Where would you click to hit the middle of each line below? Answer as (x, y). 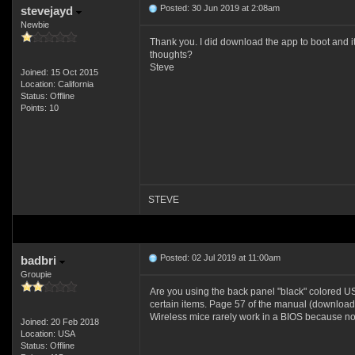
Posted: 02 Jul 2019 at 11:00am (219, 258)
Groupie (36, 274)
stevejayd (48, 11)
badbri (40, 260)
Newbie (34, 25)
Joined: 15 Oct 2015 (59, 72)
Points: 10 (39, 108)
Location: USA (48, 334)
